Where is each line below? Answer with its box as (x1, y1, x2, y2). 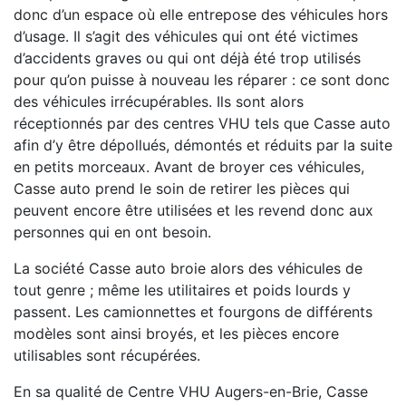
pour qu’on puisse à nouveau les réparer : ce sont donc (14, 71, 390, 90)
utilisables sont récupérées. (14, 346, 200, 365)
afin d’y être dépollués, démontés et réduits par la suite (14, 136, 392, 155)
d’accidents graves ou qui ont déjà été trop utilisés (14, 49, 361, 68)
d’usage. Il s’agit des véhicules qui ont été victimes (14, 27, 358, 46)
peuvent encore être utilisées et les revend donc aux (14, 201, 373, 220)
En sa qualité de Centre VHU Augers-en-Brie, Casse (14, 382, 368, 401)
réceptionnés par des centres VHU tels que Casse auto (14, 114, 391, 133)
